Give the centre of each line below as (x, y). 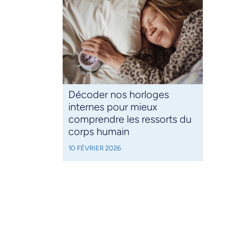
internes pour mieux (112, 107)
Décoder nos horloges (118, 95)
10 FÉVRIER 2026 (94, 148)
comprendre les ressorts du (130, 119)
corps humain (99, 132)
